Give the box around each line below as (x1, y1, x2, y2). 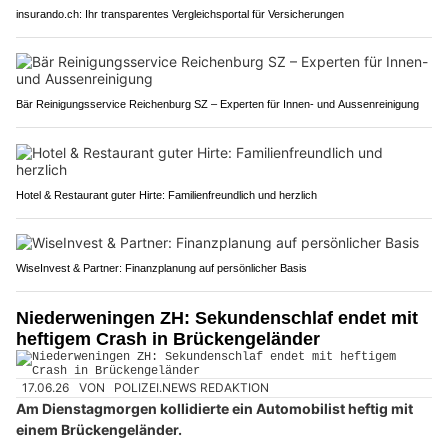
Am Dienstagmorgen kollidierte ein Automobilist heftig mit (16, 400, 413, 418)
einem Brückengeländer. (16, 421, 182, 439)
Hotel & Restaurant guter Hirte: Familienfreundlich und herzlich (16, 188, 317, 201)
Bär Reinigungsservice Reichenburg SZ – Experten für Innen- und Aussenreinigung (16, 97, 419, 110)
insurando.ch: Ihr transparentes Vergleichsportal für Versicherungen (16, 7, 344, 20)
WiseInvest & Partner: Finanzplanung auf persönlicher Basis (16, 261, 307, 274)
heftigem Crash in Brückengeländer (16, 328, 320, 349)
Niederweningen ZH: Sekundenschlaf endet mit (16, 307, 418, 328)
